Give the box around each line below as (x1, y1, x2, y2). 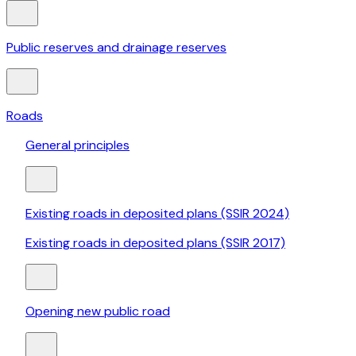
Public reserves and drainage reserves (6, 39, 226, 56)
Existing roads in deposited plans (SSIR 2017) (25, 234, 285, 252)
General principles (25, 137, 130, 154)
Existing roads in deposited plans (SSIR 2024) (25, 205, 289, 222)
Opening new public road (25, 303, 170, 320)
